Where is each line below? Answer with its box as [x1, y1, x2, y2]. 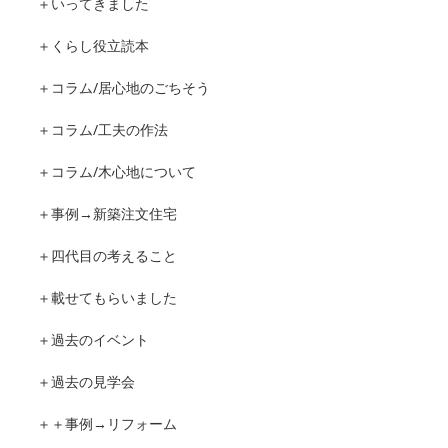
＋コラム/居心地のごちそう [37, 78, 210, 98]
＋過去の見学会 [37, 372, 135, 392]
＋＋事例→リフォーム [37, 414, 177, 434]
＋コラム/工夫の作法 [37, 120, 168, 140]
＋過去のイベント [37, 330, 149, 350]
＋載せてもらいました [37, 288, 177, 308]
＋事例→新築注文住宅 [37, 204, 177, 224]
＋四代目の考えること [37, 246, 177, 266]
